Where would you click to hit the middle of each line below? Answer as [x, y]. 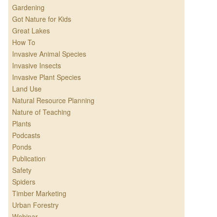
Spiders [23, 182]
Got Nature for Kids [41, 19]
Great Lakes [31, 31]
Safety [22, 170]
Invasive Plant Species [46, 77]
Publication [29, 159]
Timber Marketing [39, 194]
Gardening [28, 8]
